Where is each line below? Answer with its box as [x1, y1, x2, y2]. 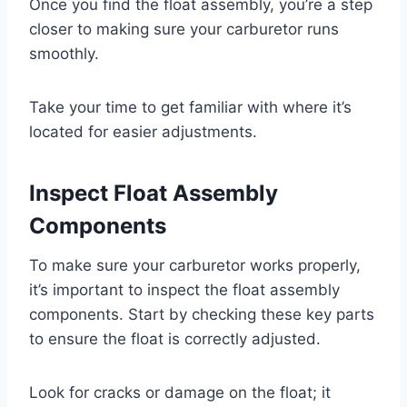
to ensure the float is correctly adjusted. [29, 330, 321, 349]
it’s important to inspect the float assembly [29, 281, 340, 300]
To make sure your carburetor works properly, [29, 256, 361, 275]
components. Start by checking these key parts [29, 305, 374, 324]
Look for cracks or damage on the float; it [29, 383, 331, 402]
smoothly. [29, 45, 99, 64]
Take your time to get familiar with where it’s [29, 98, 352, 117]
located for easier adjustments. [29, 123, 257, 142]
